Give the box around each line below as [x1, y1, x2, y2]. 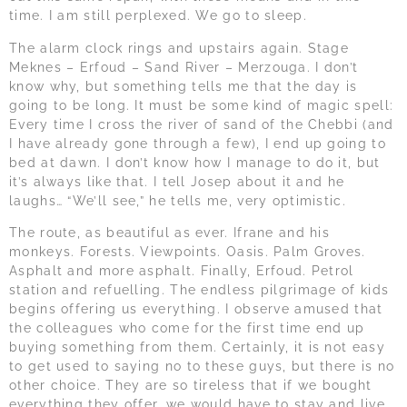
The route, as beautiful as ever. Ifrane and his [9, 224, 331, 240]
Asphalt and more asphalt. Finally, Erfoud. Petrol [9, 263, 354, 278]
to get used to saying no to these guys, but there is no [9, 358, 395, 373]
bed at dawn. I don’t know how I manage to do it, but [9, 154, 381, 170]
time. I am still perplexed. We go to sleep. [9, 8, 307, 24]
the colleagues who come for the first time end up [9, 320, 365, 335]
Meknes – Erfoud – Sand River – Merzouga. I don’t [9, 59, 359, 74]
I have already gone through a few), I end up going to [9, 135, 386, 151]
